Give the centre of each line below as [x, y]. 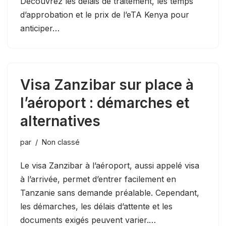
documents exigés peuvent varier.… [89, 220]
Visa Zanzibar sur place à [107, 84]
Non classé [61, 142]
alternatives [60, 121]
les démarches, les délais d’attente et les [96, 206]
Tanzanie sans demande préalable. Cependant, [110, 192]
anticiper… [41, 28]
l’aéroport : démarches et [105, 103]
